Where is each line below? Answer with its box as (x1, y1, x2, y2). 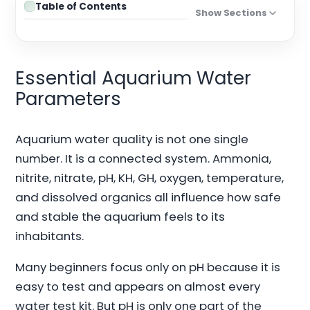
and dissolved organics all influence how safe (15, 188, 282, 206)
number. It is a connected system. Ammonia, (15, 149, 272, 167)
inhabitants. (15, 227, 84, 244)
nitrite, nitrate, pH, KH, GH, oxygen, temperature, (15, 169, 284, 186)
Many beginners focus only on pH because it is (15, 258, 281, 275)
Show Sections (195, 6, 267, 19)
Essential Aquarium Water (15, 64, 252, 91)
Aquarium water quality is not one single (15, 130, 249, 147)
